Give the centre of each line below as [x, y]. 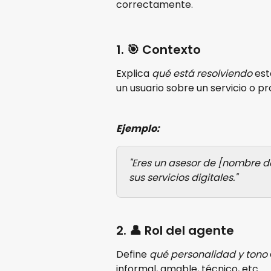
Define [133, 254]
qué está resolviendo [202, 73]
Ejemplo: [138, 129]
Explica [134, 73]
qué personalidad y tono [208, 254]
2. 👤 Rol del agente [175, 230]
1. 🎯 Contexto [158, 49]
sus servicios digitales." [183, 178]
